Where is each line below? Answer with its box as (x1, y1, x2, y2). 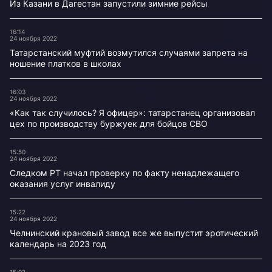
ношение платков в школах (10, 58, 121, 69)
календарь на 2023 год (10, 239, 106, 249)
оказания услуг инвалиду (10, 178, 115, 189)
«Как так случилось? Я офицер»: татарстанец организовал (10, 107, 255, 118)
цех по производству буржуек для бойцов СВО (10, 118, 208, 129)
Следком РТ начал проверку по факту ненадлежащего (10, 168, 239, 178)
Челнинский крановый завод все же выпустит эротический (10, 228, 258, 238)
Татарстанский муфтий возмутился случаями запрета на (10, 47, 248, 58)
